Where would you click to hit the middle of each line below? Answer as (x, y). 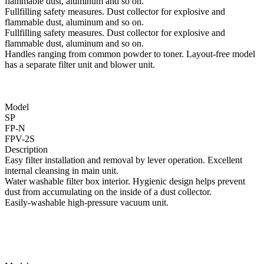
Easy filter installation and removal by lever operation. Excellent (123, 160)
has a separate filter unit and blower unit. (80, 65)
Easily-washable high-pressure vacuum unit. (87, 203)
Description (26, 150)
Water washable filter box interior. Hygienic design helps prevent (125, 181)
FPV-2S (20, 139)
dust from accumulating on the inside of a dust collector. (108, 192)
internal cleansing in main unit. (62, 171)
